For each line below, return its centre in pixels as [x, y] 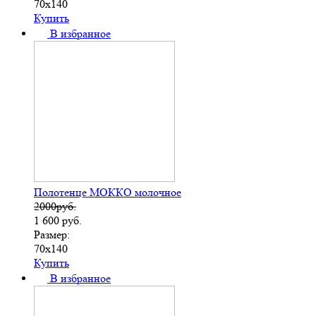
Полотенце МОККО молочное [108, 192]
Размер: [52, 234]
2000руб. [55, 206]
